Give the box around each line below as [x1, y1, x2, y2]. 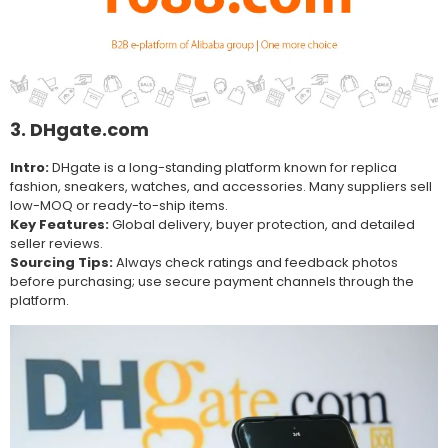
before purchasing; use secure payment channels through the [10, 271, 414, 291]
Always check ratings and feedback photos [113, 252, 398, 272]
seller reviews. [10, 233, 103, 253]
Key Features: [10, 214, 109, 234]
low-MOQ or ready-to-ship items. [10, 195, 228, 215]
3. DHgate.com [10, 116, 149, 142]
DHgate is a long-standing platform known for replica [49, 157, 397, 177]
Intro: [10, 157, 49, 177]
